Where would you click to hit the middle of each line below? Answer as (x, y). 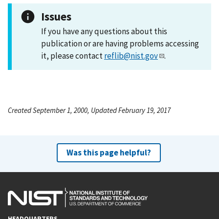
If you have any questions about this (104, 31)
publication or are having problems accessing (120, 43)
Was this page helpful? (109, 152)
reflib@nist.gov (131, 55)
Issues (56, 16)
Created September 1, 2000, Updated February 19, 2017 (89, 110)
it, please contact (73, 55)
